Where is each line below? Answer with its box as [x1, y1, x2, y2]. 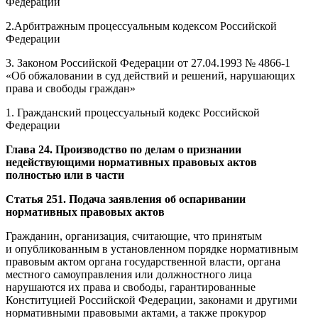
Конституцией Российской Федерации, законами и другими [6, 293, 297, 306]
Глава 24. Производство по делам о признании [6, 143, 241, 155]
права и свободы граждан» [6, 82, 136, 94]
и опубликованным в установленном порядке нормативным [6, 242, 298, 255]
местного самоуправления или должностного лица [6, 268, 252, 280]
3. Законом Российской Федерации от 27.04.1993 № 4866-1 [6, 56, 290, 69]
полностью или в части [6, 168, 124, 181]
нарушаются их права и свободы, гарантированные [6, 280, 256, 293]
